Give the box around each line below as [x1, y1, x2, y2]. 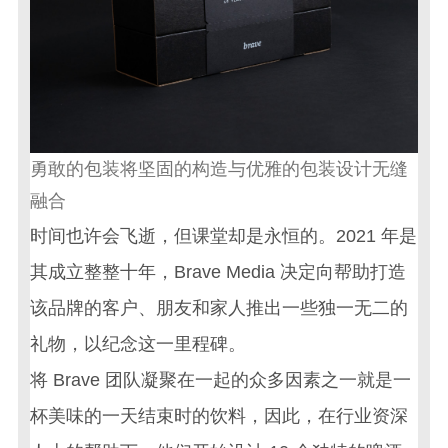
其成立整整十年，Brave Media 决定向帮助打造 [30, 262, 407, 283]
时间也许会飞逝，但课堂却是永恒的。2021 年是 [30, 226, 418, 247]
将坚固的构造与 [120, 159, 247, 180]
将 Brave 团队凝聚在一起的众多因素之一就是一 [30, 370, 412, 391]
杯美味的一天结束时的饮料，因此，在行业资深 [30, 406, 409, 427]
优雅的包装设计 [246, 159, 373, 180]
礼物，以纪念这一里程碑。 [30, 334, 247, 355]
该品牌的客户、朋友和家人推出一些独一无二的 [30, 298, 409, 319]
